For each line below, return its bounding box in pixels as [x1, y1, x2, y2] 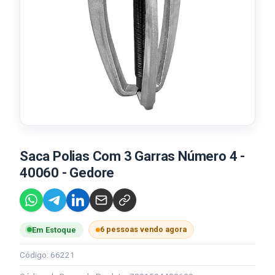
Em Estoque [32, 225, 76, 234]
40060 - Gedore [20, 165, 115, 180]
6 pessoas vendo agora [100, 225, 187, 234]
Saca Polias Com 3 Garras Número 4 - [20, 149, 245, 164]
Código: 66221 [20, 250, 75, 260]
